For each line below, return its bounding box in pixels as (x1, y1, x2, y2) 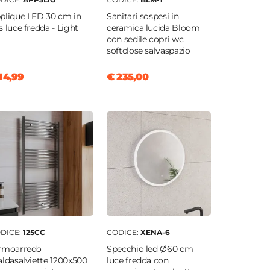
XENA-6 (140, 228, 170, 237)
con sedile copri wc (106, 34, 184, 45)
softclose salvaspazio (106, 45, 190, 57)
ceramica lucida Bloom (106, 22, 200, 34)
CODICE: (106, 228, 140, 237)
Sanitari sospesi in (106, 11, 179, 22)
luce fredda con (106, 255, 169, 266)
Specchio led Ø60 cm (106, 243, 193, 255)
